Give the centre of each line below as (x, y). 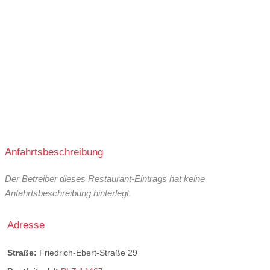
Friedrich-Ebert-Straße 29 (88, 253)
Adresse (26, 225)
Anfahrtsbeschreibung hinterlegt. (68, 193)
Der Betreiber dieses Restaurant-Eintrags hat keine (105, 179)
